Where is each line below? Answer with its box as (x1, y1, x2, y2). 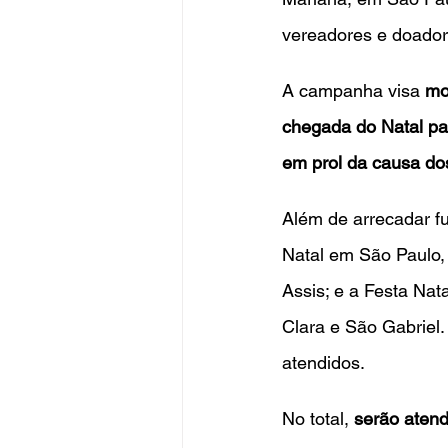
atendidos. (282, 351, 365, 373)
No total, (282, 407, 354, 429)
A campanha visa (282, 79, 425, 101)
